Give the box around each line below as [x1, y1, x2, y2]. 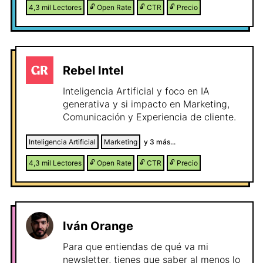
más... [154, 137, 176, 146]
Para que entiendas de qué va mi [63, 241, 208, 252]
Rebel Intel [63, 63, 123, 77]
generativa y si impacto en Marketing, [63, 98, 230, 110]
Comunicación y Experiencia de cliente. [63, 111, 236, 123]
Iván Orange [63, 219, 133, 233]
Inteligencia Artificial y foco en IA [63, 85, 210, 97]
